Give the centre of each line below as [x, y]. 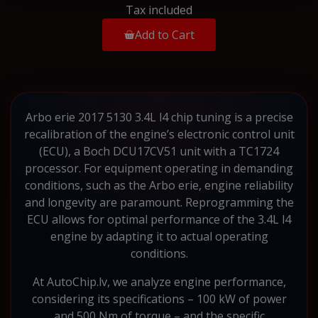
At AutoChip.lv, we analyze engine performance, [159, 281]
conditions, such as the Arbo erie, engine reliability [159, 185]
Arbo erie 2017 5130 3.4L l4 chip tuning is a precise [159, 117]
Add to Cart [165, 34]
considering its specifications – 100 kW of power [159, 298]
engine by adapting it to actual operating [159, 236]
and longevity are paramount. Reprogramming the [159, 202]
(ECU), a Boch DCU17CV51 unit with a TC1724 [159, 151]
